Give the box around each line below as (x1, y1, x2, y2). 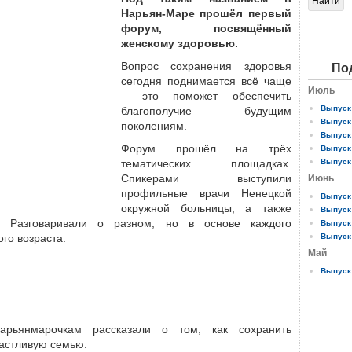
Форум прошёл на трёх (121, 142, 291, 155)
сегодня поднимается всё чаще (121, 75, 291, 87)
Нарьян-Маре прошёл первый (121, 7, 291, 20)
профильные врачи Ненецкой (121, 187, 291, 200)
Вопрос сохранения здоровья (121, 60, 291, 72)
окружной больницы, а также (121, 202, 291, 214)
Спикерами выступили (121, 172, 291, 185)
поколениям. (121, 119, 187, 132)
